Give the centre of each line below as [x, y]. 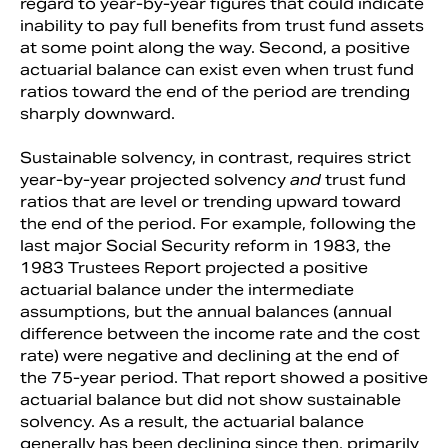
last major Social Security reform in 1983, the [205, 245]
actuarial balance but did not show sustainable [210, 399]
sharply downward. [97, 113]
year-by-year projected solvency [155, 179]
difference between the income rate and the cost [220, 333]
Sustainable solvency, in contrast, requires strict [215, 157]
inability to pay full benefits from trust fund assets [222, 25]
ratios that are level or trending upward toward [210, 201]
